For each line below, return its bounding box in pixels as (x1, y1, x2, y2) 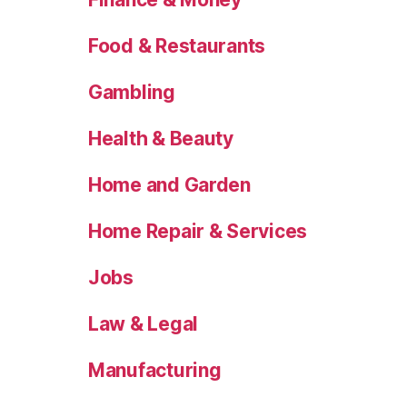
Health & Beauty (88, 127, 233, 151)
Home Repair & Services (88, 220, 308, 243)
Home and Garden (88, 174, 251, 197)
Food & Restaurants (88, 35, 266, 58)
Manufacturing (88, 359, 222, 382)
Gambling (88, 81, 175, 104)
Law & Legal (88, 313, 199, 336)
